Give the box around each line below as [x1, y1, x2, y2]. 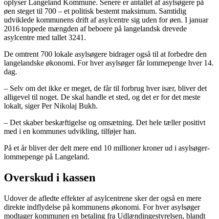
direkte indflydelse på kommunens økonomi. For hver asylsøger [4, 203, 200, 212]
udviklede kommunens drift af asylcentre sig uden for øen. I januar [4, 16, 208, 24]
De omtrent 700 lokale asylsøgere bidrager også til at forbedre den [4, 50, 207, 59]
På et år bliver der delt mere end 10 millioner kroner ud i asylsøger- [4, 144, 210, 153]
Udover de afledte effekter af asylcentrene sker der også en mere [4, 194, 201, 203]
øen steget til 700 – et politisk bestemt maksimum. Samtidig [4, 7, 186, 16]
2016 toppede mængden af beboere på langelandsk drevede [4, 24, 187, 33]
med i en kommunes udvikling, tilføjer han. [4, 127, 136, 136]
